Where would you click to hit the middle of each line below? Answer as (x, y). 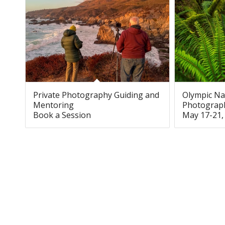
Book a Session (62, 115)
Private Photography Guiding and (96, 95)
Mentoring (53, 105)
